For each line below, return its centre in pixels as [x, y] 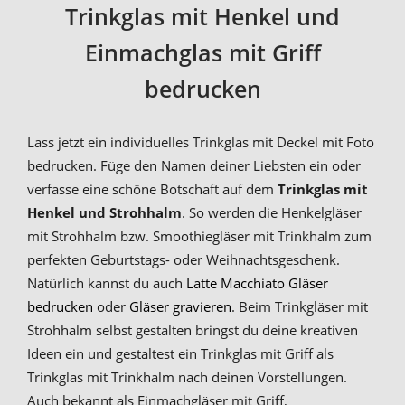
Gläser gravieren [180, 306]
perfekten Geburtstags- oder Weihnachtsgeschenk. [184, 259]
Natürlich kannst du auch [107, 283]
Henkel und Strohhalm [104, 212]
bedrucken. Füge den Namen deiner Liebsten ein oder [194, 165]
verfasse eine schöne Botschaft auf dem [152, 188]
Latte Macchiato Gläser [257, 283]
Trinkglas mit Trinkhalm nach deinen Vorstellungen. [187, 377]
